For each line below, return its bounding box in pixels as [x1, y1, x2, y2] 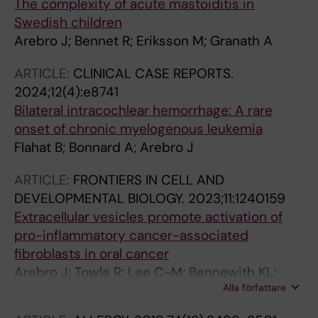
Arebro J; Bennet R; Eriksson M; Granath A [14, 32, 273, 50]
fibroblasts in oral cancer [14, 245, 169, 263]
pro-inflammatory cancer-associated [14, 226, 248, 244]
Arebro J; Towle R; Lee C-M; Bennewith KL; [14, 263, 276, 281]
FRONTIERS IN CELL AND [73, 171, 224, 189]
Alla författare [223, 281, 286, 294]
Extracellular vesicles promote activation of [14, 208, 283, 226]
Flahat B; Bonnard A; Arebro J [14, 138, 194, 156]
